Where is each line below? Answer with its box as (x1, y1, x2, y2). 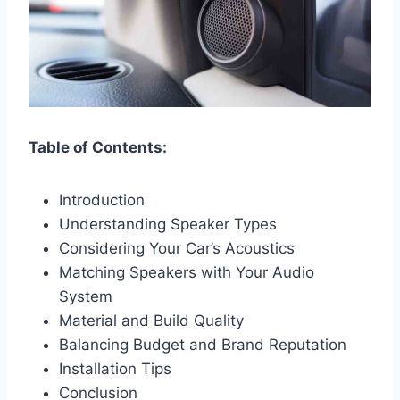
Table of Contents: (29, 138, 167, 157)
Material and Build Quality (59, 312, 244, 330)
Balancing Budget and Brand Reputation (59, 336, 346, 354)
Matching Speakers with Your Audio (59, 263, 314, 282)
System (59, 287, 112, 306)
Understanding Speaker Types (59, 215, 277, 234)
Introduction (59, 191, 145, 210)
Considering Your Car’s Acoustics (59, 239, 295, 258)
